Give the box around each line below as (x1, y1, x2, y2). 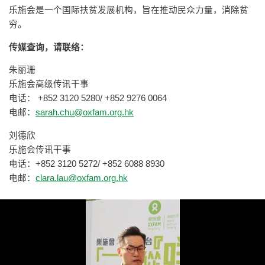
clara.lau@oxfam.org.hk (35, 173, 128, 183)
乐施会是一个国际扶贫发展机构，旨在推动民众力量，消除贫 (9, 5, 248, 15)
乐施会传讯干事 (9, 144, 71, 154)
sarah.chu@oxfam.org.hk (35, 108, 134, 118)
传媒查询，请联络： (9, 42, 89, 52)
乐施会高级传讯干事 (9, 79, 89, 89)
